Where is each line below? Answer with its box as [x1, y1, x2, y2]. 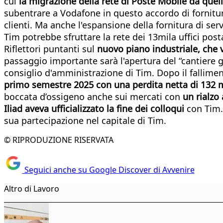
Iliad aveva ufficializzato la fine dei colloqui [4, 102, 187, 114]
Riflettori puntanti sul [4, 42, 97, 55]
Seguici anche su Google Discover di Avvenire [22, 164, 195, 176]
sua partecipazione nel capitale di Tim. [4, 114, 166, 126]
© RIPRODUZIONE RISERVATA [4, 134, 113, 145]
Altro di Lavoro [4, 183, 59, 195]
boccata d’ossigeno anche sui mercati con [4, 90, 183, 103]
